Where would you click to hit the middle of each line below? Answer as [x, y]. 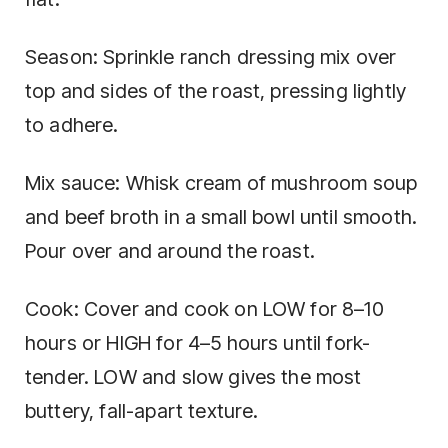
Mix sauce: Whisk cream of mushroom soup [221, 183]
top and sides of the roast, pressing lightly [216, 91]
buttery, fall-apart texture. [142, 411]
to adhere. [72, 125]
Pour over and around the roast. [170, 251]
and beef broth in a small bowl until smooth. [221, 217]
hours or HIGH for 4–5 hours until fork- [198, 343]
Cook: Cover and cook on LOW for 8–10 [204, 309]
